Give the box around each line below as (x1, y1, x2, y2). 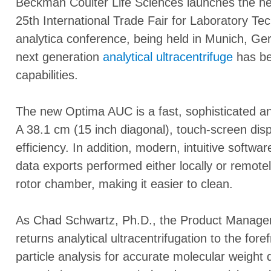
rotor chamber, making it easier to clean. (15, 177, 233, 191)
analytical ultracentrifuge (102, 50, 233, 64)
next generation (15, 50, 103, 64)
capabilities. (15, 68, 78, 82)
